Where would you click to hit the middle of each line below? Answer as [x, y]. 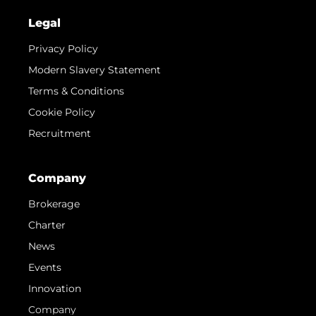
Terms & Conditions [76, 91]
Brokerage [54, 203]
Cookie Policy [62, 112]
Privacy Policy [63, 48]
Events [45, 267]
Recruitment [60, 133]
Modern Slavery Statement [95, 69]
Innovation [55, 288]
